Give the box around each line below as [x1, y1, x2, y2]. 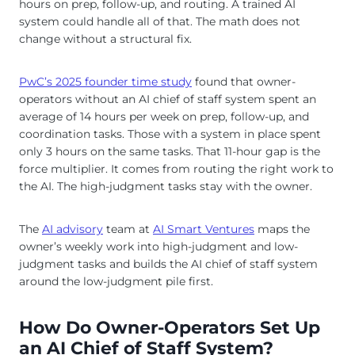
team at [103, 222, 153, 237]
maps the [254, 222, 310, 237]
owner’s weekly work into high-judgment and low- [19, 239, 298, 254]
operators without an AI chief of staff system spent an [19, 92, 316, 107]
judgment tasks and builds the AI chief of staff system [19, 257, 318, 272]
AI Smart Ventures [153, 222, 254, 237]
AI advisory [42, 222, 103, 237]
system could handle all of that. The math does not [19, 14, 300, 29]
